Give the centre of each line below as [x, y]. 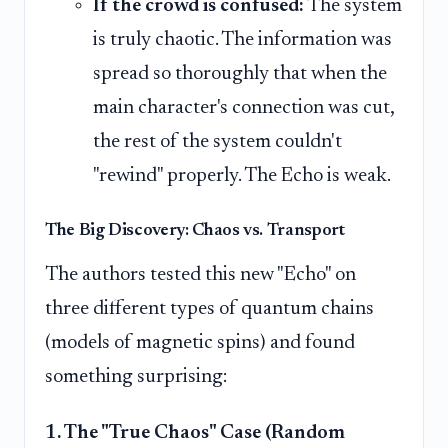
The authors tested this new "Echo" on [200, 275]
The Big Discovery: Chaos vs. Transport [195, 231]
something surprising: [136, 377]
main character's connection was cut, [243, 108]
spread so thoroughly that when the [240, 74]
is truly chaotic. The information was [242, 40]
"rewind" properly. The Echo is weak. [242, 176]
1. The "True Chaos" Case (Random [195, 433]
